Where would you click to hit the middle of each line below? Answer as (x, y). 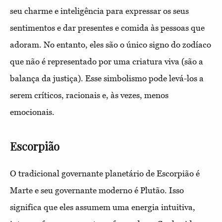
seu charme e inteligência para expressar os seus (99, 11)
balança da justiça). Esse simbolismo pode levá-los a (107, 78)
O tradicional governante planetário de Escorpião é (105, 173)
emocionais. (33, 112)
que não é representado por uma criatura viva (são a (107, 61)
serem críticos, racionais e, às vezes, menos (89, 95)
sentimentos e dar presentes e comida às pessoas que (107, 28)
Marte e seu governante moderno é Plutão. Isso (97, 190)
